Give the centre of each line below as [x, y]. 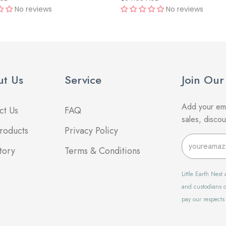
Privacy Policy [91, 131]
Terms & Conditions [102, 151]
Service [83, 80]
